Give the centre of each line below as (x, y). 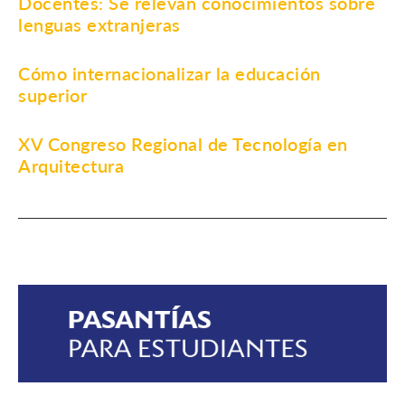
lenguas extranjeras (99, 24)
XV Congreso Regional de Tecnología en (183, 143)
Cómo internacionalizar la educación (170, 73)
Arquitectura (71, 165)
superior (52, 94)
